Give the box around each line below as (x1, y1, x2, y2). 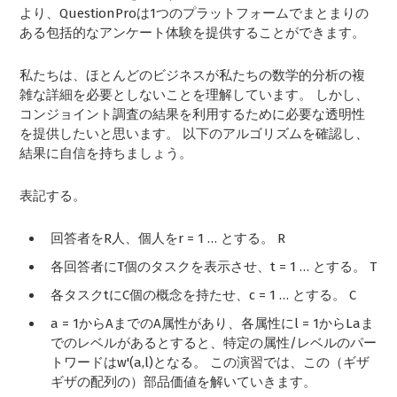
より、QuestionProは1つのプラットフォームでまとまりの (19, 5, 370, 22)
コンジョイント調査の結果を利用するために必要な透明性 (19, 106, 366, 123)
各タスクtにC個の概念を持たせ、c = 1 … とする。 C (51, 287, 357, 304)
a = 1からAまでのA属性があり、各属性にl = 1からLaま (51, 315, 375, 332)
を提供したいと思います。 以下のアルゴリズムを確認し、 (19, 126, 370, 143)
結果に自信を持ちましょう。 (19, 145, 193, 162)
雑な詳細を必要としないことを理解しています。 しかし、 (19, 87, 370, 104)
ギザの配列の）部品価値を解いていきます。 (51, 374, 317, 391)
